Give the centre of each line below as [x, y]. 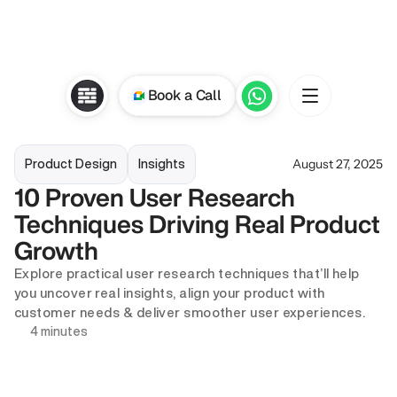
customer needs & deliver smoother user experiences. [191, 312]
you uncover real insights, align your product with [170, 293]
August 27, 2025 [338, 164]
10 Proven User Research [155, 197]
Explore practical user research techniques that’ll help [187, 273]
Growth [56, 250]
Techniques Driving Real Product [197, 224]
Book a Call [184, 95]
